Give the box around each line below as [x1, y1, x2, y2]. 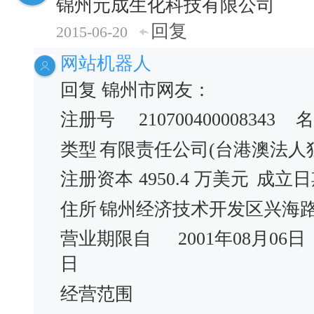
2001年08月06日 [178, 228, 306, 249]
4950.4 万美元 [139, 169, 249, 189]
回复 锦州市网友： [60, 79, 211, 100]
